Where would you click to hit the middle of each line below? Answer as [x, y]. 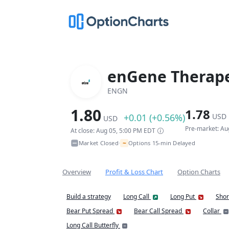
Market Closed [99, 143]
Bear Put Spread [90, 211]
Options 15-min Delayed [162, 143]
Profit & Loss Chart [134, 172]
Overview [77, 172]
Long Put [183, 197]
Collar [212, 211]
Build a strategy [89, 197]
